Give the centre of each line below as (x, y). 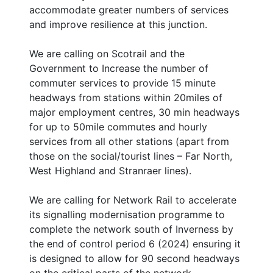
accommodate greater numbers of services (129, 10)
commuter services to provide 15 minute (122, 83)
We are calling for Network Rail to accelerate (133, 200)
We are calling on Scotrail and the (107, 54)
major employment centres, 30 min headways (134, 112)
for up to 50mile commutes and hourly (118, 127)
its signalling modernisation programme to (127, 215)
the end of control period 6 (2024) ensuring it (135, 244)
